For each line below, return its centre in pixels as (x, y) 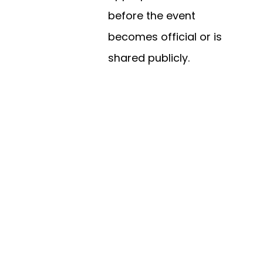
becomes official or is (165, 37)
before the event (152, 16)
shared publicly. (149, 58)
